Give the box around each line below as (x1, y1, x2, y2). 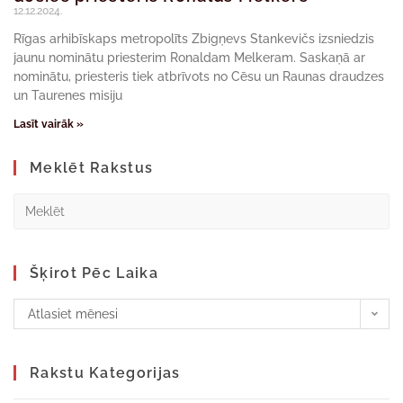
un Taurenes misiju (13, 88, 122, 103)
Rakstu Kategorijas (30, 364, 181, 381)
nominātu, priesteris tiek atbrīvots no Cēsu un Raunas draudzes (13, 69, 384, 84)
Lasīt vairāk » (13, 118, 84, 130)
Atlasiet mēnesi (28, 307, 118, 321)
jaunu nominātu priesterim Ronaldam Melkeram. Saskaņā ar (13, 50, 365, 65)
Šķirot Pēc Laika (30, 264, 158, 282)
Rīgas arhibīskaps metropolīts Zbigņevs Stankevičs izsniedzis (13, 31, 374, 46)
